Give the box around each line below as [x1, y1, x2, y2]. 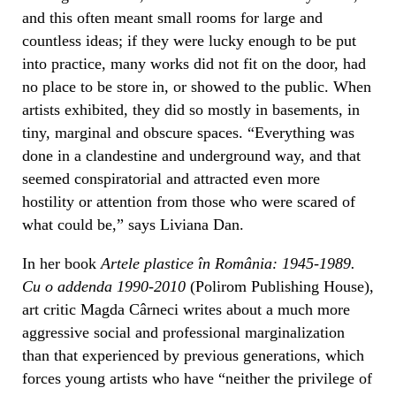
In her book [22, 254, 101, 272]
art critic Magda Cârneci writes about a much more [22, 300, 350, 318]
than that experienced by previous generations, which [22, 346, 364, 364]
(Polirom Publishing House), [190, 277, 374, 295]
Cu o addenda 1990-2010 [22, 277, 190, 295]
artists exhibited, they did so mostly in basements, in [22, 100, 360, 118]
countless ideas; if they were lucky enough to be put [22, 31, 356, 49]
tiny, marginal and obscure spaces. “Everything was [22, 123, 354, 141]
